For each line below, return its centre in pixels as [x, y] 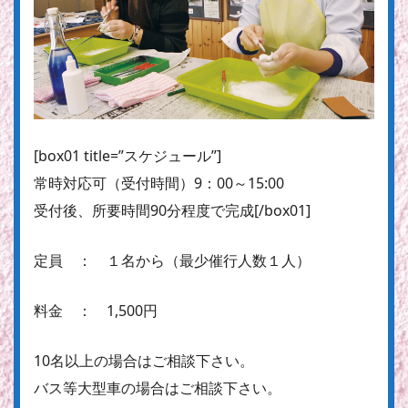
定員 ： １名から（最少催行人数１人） [172, 260]
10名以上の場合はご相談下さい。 [144, 360]
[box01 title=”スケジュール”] [127, 155]
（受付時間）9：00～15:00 [195, 183]
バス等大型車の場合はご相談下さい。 [158, 388]
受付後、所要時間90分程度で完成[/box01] [172, 210]
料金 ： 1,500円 [96, 310]
